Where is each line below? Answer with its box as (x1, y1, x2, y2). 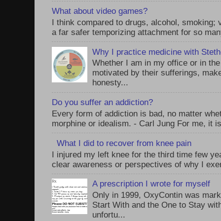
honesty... (92, 77, 129, 88)
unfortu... (92, 210, 126, 220)
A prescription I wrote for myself (92, 179, 211, 189)
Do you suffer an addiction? (52, 97, 153, 108)
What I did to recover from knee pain (57, 138, 192, 148)
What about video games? (52, 6, 147, 16)
